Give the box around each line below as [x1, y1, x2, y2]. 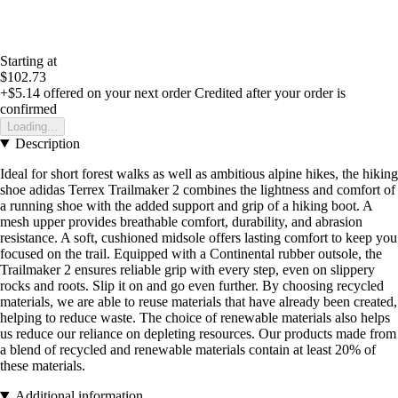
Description [14, 135, 80, 151]
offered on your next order [40, 84, 191, 100]
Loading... [7, 119, 58, 133]
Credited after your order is [195, 84, 346, 100]
